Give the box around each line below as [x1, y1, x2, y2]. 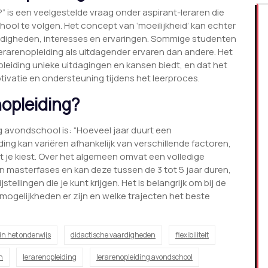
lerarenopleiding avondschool [96, 252, 193, 263]
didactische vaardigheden [71, 230, 156, 240]
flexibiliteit [175, 230, 209, 240]
